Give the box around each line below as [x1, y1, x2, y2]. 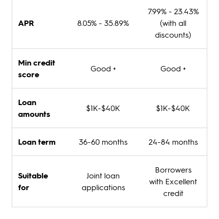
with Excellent [149, 176, 197, 187]
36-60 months [79, 136, 128, 147]
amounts [18, 109, 50, 119]
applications [81, 182, 125, 193]
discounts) [155, 29, 191, 40]
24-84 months [148, 136, 198, 147]
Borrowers [154, 164, 192, 175]
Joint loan [87, 170, 120, 181]
